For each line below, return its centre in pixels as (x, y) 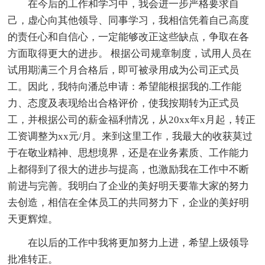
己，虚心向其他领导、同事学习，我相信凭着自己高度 (129, 20)
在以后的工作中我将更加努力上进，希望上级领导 (129, 243)
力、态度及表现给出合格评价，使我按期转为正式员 (124, 103)
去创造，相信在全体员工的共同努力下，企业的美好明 (129, 202)
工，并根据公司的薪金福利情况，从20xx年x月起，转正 (132, 119)
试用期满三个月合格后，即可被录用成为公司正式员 (124, 70)
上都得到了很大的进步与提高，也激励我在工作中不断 (129, 169)
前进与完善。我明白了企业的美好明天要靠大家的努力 (129, 186)
